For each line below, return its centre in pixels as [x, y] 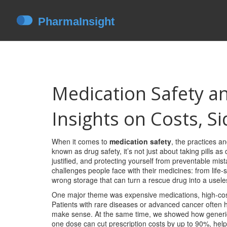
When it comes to [81, 141]
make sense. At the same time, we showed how [129, 214]
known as [68, 151]
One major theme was [88, 195]
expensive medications [161, 195]
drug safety [102, 151]
